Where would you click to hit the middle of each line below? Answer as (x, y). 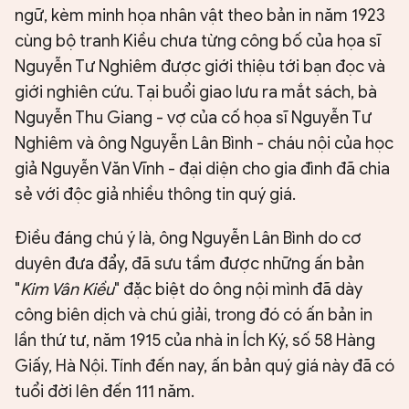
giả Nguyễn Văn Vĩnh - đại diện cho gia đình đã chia (202, 169)
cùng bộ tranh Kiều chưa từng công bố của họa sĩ (198, 42)
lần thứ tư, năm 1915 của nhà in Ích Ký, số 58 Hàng (195, 341)
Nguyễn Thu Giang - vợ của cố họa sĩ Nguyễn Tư (193, 118)
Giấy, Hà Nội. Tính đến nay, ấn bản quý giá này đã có (204, 367)
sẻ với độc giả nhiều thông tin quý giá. (155, 195)
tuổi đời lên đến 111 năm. (105, 392)
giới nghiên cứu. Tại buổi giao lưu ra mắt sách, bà (196, 93)
